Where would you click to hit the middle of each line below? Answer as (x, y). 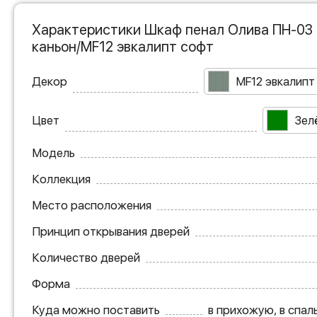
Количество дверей (86, 257)
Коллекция (61, 179)
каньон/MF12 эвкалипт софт (123, 46)
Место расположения (92, 205)
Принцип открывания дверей (111, 231)
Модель (53, 152)
